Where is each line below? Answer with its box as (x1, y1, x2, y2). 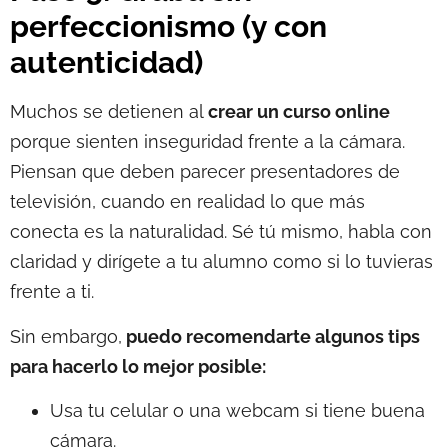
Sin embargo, (10, 325, 122, 347)
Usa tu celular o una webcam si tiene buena (50, 399, 425, 421)
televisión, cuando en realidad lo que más (10, 191, 365, 213)
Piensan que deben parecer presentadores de (10, 161, 400, 183)
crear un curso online (208, 101, 390, 123)
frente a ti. (10, 281, 94, 303)
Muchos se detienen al (10, 101, 208, 123)
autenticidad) (10, 45, 203, 81)
